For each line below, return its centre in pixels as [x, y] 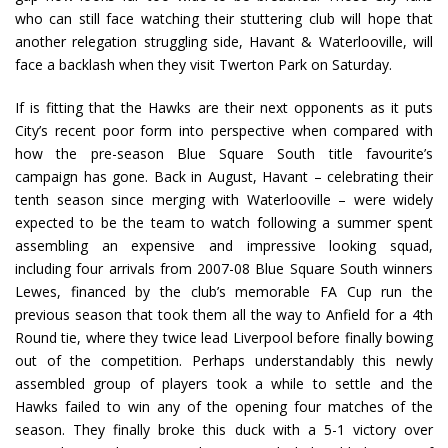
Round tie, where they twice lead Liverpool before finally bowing [224, 338]
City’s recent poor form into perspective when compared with [224, 131]
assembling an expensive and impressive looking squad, [224, 246]
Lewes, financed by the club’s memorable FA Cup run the [224, 292]
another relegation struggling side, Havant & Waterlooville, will [224, 42]
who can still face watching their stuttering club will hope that [224, 19]
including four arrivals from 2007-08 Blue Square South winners [224, 269]
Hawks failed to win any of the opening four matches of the [224, 407]
